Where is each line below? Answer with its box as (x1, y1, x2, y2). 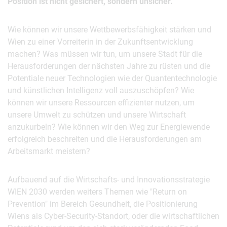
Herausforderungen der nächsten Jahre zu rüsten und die (8, 61, 210, 71)
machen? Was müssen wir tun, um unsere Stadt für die (8, 49, 202, 59)
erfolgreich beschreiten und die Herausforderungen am (8, 134, 202, 144)
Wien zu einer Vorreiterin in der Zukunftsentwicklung (8, 37, 193, 47)
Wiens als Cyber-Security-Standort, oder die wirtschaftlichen (8, 211, 219, 221)
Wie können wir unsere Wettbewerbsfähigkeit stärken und (8, 25, 211, 34)
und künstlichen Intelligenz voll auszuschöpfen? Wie (8, 86, 194, 95)
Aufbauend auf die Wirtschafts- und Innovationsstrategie (8, 175, 210, 184)
